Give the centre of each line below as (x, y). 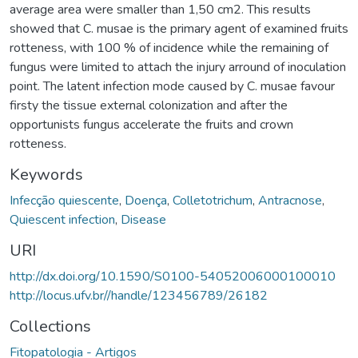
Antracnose (290, 200)
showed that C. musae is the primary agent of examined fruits (179, 28)
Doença (146, 200)
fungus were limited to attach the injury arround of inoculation (178, 67)
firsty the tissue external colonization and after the (149, 105)
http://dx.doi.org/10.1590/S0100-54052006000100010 (173, 276)
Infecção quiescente (64, 200)
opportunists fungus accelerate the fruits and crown (151, 124)
